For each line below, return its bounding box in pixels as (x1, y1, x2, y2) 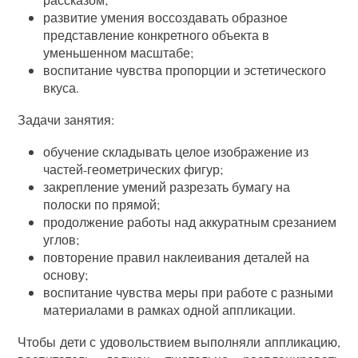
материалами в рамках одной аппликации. (43, 301, 296, 319)
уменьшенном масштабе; (43, 44, 194, 62)
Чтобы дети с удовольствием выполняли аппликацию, (18, 333, 340, 351)
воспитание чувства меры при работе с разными (43, 284, 334, 301)
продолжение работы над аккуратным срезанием (43, 213, 337, 231)
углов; (43, 231, 80, 249)
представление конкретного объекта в (43, 26, 270, 44)
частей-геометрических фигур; (43, 161, 224, 178)
